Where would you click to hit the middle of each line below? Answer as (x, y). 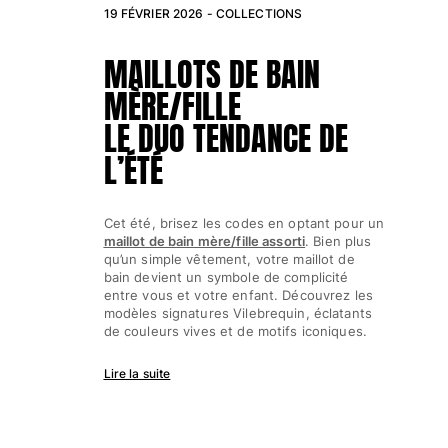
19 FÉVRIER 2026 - (159, 13)
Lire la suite (137, 373)
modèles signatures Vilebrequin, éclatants (237, 312)
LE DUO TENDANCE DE (225, 139)
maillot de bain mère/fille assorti (204, 240)
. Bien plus (338, 240)
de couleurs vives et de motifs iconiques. (235, 330)
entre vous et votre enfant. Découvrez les (238, 294)
